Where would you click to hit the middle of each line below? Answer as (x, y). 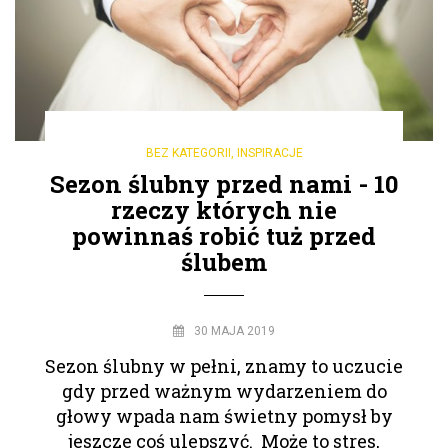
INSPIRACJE (269, 152)
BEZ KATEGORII (188, 152)
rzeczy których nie (224, 209)
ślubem (224, 261)
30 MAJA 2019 (234, 330)
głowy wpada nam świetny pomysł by (224, 415)
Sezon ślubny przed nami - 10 (224, 183)
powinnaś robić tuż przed (224, 235)
